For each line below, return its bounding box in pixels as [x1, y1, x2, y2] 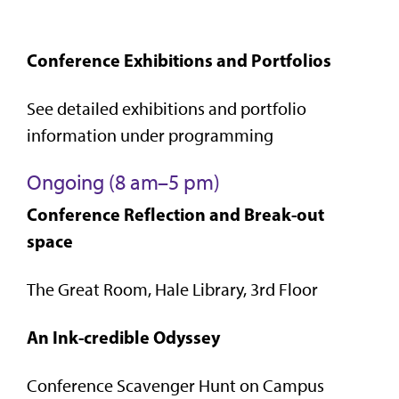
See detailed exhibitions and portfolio [27, 97, 306, 119]
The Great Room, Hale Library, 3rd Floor [27, 278, 318, 300]
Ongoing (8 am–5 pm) [27, 168, 220, 195]
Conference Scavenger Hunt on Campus [27, 374, 324, 396]
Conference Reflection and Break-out [27, 202, 324, 225]
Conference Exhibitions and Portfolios [27, 48, 331, 71]
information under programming [27, 124, 273, 146]
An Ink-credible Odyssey [27, 325, 220, 348]
